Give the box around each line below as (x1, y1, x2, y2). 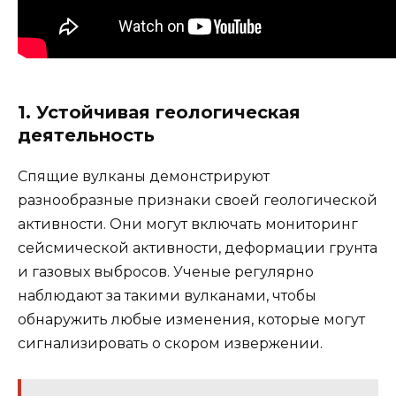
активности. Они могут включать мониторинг (18, 215, 358, 232)
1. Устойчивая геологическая (18, 101, 301, 123)
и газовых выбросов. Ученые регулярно (18, 263, 314, 280)
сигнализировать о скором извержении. (18, 334, 323, 352)
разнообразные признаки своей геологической (18, 191, 377, 209)
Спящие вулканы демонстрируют (18, 167, 270, 185)
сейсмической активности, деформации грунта (18, 239, 377, 256)
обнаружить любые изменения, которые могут (18, 310, 365, 328)
